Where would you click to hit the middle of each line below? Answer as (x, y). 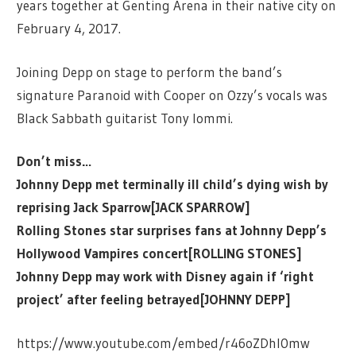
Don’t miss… (54, 161)
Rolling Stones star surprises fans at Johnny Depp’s (172, 230)
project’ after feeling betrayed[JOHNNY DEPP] (154, 300)
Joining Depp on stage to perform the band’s (150, 72)
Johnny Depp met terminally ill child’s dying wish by (173, 184)
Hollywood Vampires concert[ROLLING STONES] (160, 253)
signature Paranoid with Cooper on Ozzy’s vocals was (172, 95)
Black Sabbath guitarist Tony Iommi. (125, 118)
